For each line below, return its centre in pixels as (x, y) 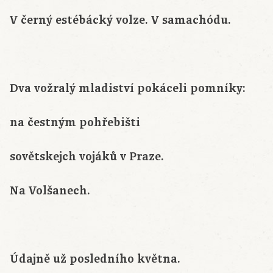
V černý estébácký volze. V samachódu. (120, 20)
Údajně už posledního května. (95, 259)
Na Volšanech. (50, 191)
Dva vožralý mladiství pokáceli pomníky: (128, 89)
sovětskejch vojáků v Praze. (87, 157)
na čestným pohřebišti (75, 123)
